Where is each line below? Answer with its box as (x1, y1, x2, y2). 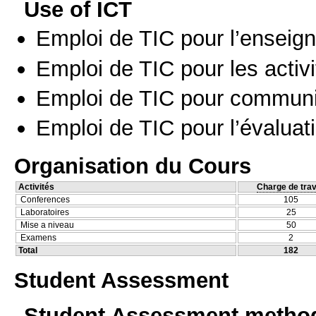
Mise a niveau (20, 220, 74, 231)
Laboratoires (20, 207, 69, 218)
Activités (18, 182, 54, 193)
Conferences (20, 195, 70, 205)
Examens (20, 233, 56, 243)
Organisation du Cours (14, 153, 251, 179)
